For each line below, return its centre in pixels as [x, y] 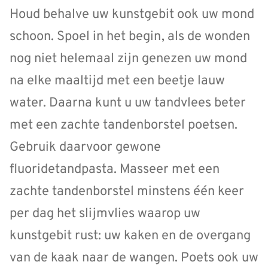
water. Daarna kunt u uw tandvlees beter [128, 103]
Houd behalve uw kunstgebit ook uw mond [132, 15]
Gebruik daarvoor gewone [85, 148]
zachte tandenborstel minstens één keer [127, 192]
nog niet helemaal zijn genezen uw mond [128, 59]
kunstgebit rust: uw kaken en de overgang [130, 236]
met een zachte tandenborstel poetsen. [124, 126]
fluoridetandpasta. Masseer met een [115, 170]
